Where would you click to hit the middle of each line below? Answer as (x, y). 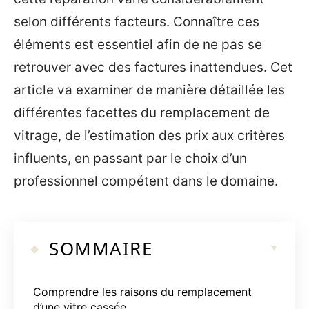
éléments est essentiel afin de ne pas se (138, 44)
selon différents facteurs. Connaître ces (137, 22)
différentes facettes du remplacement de (142, 113)
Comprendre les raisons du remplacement (142, 291)
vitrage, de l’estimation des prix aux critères (149, 136)
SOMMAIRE (101, 248)
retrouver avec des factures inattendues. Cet (153, 67)
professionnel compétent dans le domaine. (146, 181)
